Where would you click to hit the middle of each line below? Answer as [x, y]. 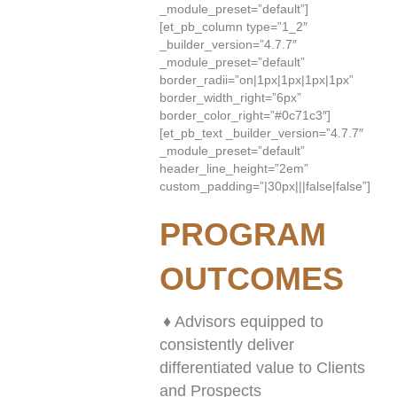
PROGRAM [243, 234]
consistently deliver [227, 345]
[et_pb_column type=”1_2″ [234, 27]
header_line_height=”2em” [234, 168]
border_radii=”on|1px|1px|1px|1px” [257, 80]
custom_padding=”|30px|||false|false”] [265, 186]
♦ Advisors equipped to [243, 322]
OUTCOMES [252, 279]
